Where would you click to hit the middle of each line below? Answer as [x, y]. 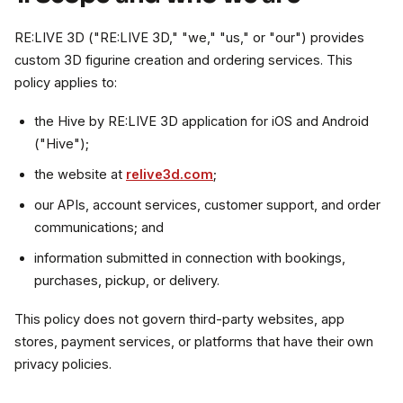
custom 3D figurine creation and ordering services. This [184, 60]
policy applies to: [66, 83]
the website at [80, 175]
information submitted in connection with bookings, [190, 258]
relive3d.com [170, 175]
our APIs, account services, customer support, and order [207, 205]
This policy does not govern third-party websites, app [179, 319]
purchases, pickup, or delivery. [127, 281]
